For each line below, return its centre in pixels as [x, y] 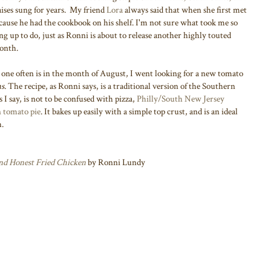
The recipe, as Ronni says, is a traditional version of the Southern [122, 86]
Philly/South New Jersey [181, 99]
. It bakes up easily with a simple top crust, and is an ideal [139, 111]
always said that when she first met [185, 10]
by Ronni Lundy [116, 162]
